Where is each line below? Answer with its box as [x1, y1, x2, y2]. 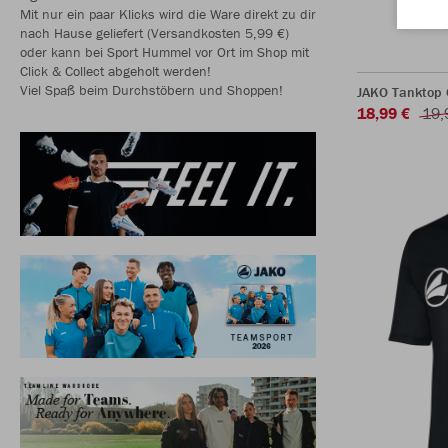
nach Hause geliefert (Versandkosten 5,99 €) [20, 24, 289, 42]
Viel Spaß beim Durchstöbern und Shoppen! [20, 81, 283, 99]
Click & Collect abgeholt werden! [20, 62, 211, 80]
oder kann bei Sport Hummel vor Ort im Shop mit [20, 43, 309, 61]
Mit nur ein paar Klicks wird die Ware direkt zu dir [20, 5, 316, 23]
